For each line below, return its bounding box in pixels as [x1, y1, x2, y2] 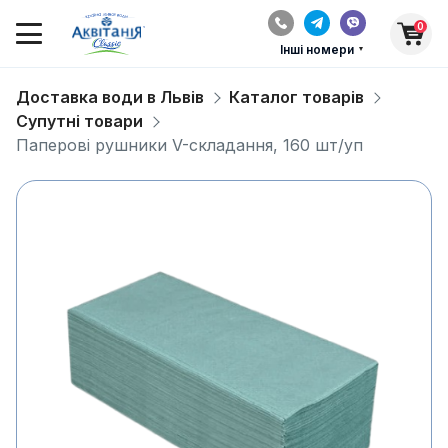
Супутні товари [16, 111, 143, 131]
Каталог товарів [229, 87, 364, 107]
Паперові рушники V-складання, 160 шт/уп [16, 135, 363, 155]
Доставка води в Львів [16, 87, 204, 107]
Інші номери [280, 42, 354, 57]
